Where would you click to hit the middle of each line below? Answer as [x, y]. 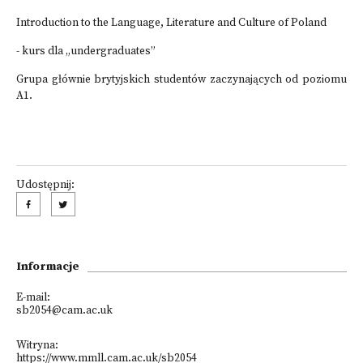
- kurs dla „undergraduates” [86, 51]
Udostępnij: [45, 185]
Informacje [48, 267]
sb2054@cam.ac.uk [64, 311]
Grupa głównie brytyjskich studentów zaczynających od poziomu [181, 80]
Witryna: [37, 346]
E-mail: [33, 298]
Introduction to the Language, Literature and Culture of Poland [171, 23]
